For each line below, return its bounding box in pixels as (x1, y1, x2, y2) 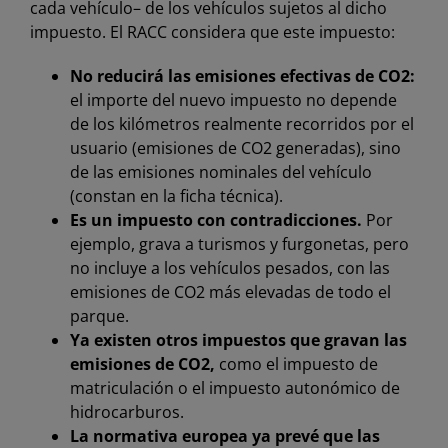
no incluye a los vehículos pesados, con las (69, 257, 390, 280)
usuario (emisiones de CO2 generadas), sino (69, 137, 401, 160)
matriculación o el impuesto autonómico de (69, 377, 400, 400)
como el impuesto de (214, 353, 378, 376)
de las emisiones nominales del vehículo (69, 161, 372, 184)
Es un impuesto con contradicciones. (69, 209, 362, 232)
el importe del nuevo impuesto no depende (69, 89, 397, 112)
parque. (69, 305, 129, 328)
